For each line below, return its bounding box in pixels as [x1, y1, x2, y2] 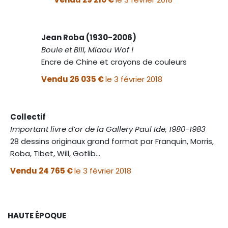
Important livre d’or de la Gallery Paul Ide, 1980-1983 [10, 123, 206, 134]
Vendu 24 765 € [10, 165, 74, 176]
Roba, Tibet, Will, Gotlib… [10, 148, 100, 159]
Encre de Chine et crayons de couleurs [41, 56, 187, 67]
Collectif [10, 111, 46, 122]
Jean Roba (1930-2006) [41, 32, 136, 43]
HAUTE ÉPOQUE [8, 210, 66, 221]
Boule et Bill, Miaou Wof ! [41, 44, 133, 55]
